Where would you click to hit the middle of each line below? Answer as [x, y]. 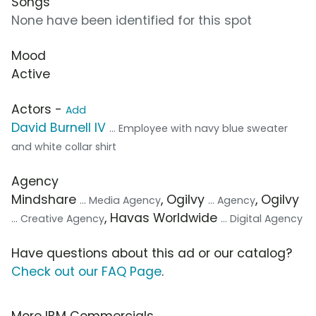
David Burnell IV [59, 128]
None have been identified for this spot [132, 21]
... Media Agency [120, 201]
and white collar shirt [64, 147]
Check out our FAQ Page [86, 272]
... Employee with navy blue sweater [199, 129]
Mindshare [45, 200]
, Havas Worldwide [163, 218]
